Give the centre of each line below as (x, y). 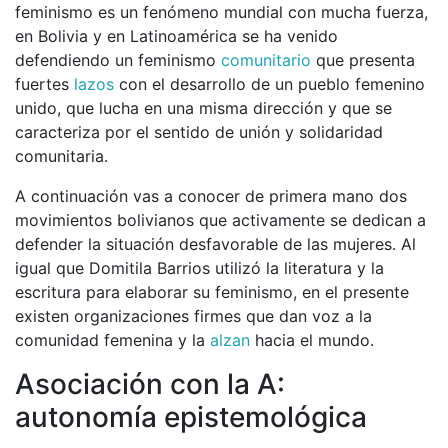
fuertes (44, 84)
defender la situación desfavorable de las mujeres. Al (215, 244)
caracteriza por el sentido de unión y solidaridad (199, 132)
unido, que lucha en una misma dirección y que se (203, 108)
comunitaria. (61, 156)
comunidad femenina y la (112, 340)
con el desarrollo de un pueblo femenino (269, 84)
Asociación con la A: (150, 384)
